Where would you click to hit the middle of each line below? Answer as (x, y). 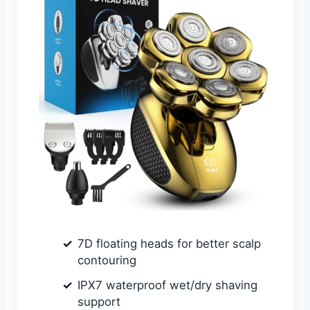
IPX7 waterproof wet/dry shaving (167, 285)
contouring (107, 261)
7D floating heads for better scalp (169, 244)
